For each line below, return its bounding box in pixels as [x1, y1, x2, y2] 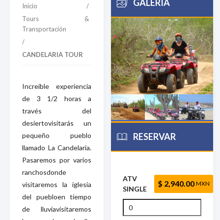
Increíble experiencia [22, 82, 91, 90]
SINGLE [123, 185, 147, 193]
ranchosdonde [22, 167, 66, 176]
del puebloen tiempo [22, 192, 91, 201]
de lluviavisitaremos [22, 204, 91, 213]
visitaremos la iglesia [22, 180, 91, 189]
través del [22, 106, 91, 115]
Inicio [22, 1, 37, 10]
